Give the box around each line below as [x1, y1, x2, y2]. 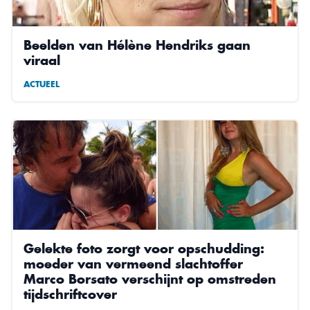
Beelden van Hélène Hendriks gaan [24, 36, 250, 53]
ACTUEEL [24, 78, 60, 89]
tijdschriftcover [24, 285, 117, 302]
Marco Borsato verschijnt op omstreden [24, 270, 276, 287]
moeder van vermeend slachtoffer [24, 255, 243, 272]
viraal [24, 51, 60, 69]
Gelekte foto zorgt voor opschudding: [24, 239, 264, 257]
